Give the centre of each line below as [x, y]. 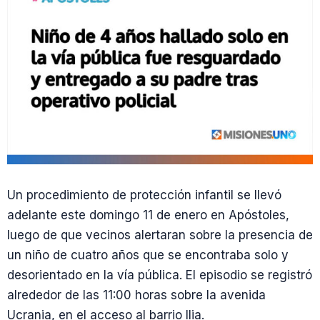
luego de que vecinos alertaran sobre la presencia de [160, 235]
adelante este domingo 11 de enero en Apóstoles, [148, 215]
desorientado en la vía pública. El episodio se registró [160, 275]
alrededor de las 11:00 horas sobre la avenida [136, 295]
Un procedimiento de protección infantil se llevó [144, 195]
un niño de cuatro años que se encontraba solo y [148, 255]
